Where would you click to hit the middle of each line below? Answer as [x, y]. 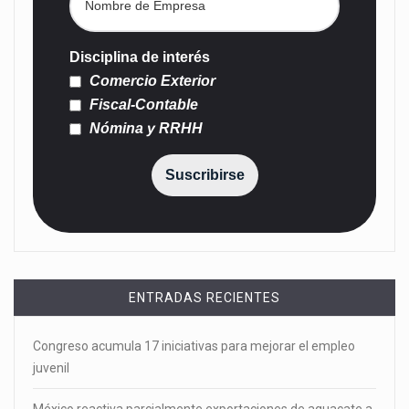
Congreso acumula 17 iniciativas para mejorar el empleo [194, 346]
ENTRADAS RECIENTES [204, 298]
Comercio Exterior [151, 81]
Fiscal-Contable [142, 105]
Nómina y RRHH [144, 129]
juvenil [51, 368]
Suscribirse [204, 175]
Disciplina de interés [140, 58]
